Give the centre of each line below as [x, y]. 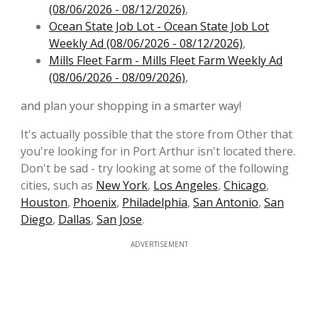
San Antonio [226, 203]
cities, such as [58, 186]
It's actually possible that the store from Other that [157, 135]
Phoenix [95, 203]
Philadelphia [155, 203]
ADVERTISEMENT [159, 245]
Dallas [75, 220]
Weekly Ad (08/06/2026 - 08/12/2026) [146, 44]
